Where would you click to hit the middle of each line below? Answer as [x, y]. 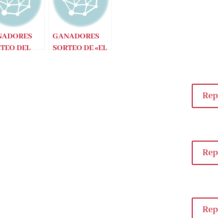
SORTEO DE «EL [80, 48]
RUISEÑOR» [73, 60]
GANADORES [76, 36]
